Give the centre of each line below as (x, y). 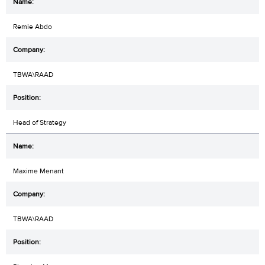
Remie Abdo (33, 26)
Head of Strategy (40, 122)
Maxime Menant (38, 171)
